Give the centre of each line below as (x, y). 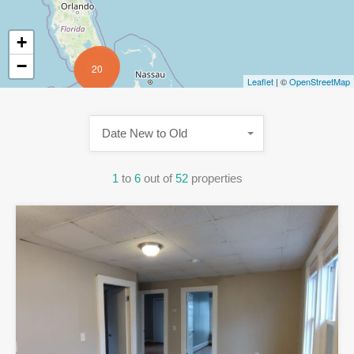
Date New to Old (145, 134)
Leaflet (260, 82)
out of (159, 179)
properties (217, 179)
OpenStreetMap (320, 82)
